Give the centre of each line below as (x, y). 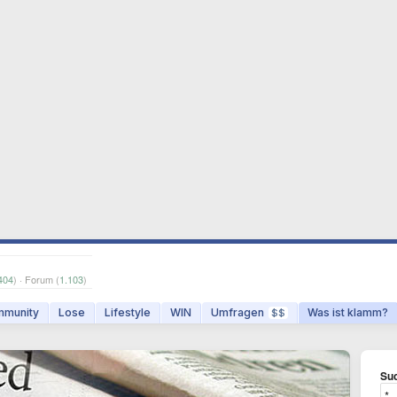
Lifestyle (128, 312)
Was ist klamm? (348, 312)
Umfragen (237, 312)
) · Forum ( (36, 279)
